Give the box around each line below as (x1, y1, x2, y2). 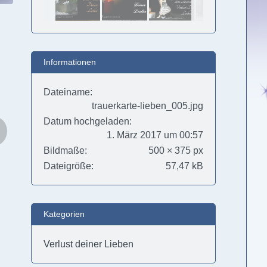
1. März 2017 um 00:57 (106, 130, 203, 140)
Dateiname (43, 87, 90, 97)
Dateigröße (43, 161, 91, 171)
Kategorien (43, 209, 85, 219)
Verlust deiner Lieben (43, 239, 133, 249)
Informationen (43, 57, 96, 67)
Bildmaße (43, 145, 85, 156)
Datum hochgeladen (43, 116, 129, 126)
